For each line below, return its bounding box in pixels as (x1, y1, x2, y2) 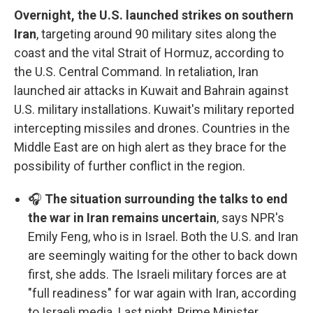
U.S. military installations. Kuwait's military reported (14, 102, 294, 117)
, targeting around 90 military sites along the (36, 27, 277, 42)
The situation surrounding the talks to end (45, 191, 288, 207)
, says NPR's (217, 210, 284, 226)
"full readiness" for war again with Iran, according (28, 286, 296, 301)
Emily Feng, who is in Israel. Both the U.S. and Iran (28, 229, 298, 245)
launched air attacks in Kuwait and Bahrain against (14, 83, 289, 99)
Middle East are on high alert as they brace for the (14, 140, 286, 155)
